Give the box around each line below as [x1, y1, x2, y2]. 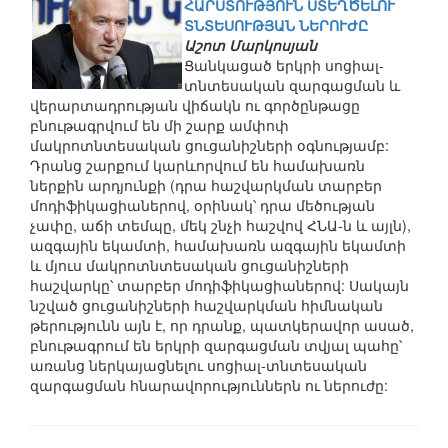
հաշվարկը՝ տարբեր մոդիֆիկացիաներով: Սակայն [30, 275, 409, 295]
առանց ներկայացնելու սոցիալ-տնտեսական [30, 355, 367, 375]
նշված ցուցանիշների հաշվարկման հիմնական [30, 295, 383, 315]
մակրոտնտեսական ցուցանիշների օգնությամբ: [30, 135, 389, 155]
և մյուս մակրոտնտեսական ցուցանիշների [30, 255, 349, 275]
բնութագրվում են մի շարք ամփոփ [30, 115, 289, 135]
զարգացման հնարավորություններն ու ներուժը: [30, 375, 388, 395]
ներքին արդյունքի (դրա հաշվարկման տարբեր [30, 175, 382, 195]
